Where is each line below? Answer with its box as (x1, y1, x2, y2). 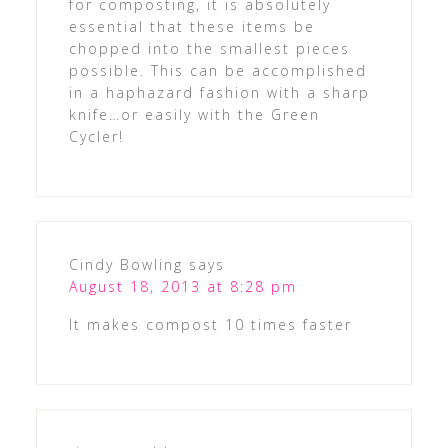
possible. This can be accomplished (68, 61, 367, 81)
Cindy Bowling (68, 255, 183, 275)
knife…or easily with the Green (68, 105, 320, 125)
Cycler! (68, 127, 124, 147)
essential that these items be (68, 17, 315, 37)
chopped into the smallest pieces (68, 39, 350, 59)
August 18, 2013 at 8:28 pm (68, 277, 297, 297)
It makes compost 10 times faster (68, 315, 352, 335)
